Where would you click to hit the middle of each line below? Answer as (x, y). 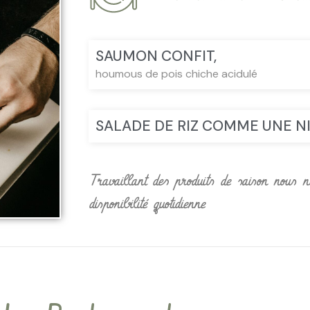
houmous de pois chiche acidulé (177, 74)
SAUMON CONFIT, (156, 56)
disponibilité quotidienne (147, 204)
